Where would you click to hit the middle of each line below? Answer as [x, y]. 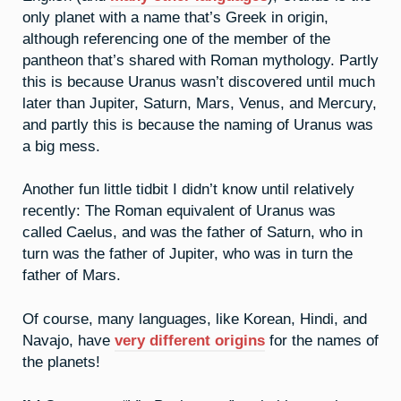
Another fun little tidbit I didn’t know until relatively [188, 189]
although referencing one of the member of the [176, 38]
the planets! [61, 362]
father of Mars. [72, 275]
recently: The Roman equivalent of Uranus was [179, 211]
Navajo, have [68, 341]
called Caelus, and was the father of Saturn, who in [192, 232]
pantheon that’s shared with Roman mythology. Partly [200, 60]
